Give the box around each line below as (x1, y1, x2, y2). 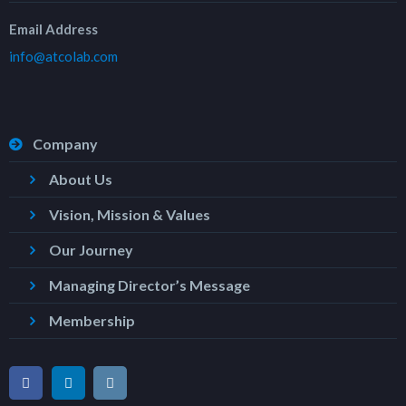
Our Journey (49, 241, 133, 259)
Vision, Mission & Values (49, 206, 210, 224)
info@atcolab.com (9, 48, 118, 65)
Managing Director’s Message (49, 276, 250, 295)
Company (33, 135, 98, 153)
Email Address (9, 21, 98, 38)
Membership (49, 312, 135, 330)
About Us (49, 170, 112, 188)
